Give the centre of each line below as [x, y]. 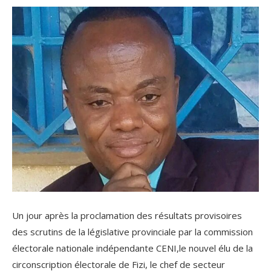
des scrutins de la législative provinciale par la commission [132, 232]
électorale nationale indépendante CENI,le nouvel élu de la [132, 248]
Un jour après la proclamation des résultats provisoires [127, 216]
